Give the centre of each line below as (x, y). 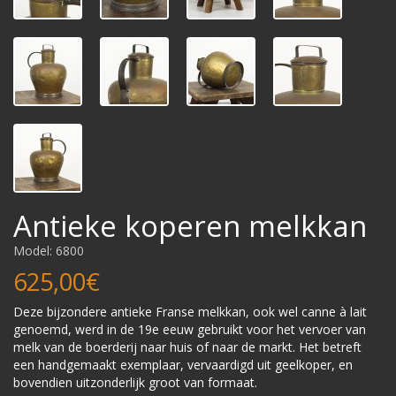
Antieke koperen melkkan (190, 226)
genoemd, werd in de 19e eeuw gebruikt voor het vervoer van (190, 329)
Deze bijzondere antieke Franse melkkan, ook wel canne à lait (190, 312)
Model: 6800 (49, 251)
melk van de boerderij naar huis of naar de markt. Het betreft (187, 347)
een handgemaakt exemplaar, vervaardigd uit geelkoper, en (183, 365)
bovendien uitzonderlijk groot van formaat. (135, 382)
